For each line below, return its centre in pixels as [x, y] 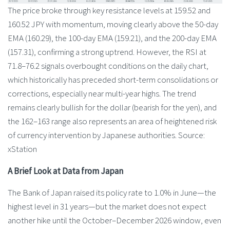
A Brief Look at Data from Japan [65, 171]
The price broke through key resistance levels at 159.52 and [109, 11]
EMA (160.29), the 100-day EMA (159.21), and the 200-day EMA [112, 38]
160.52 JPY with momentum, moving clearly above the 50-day [113, 24]
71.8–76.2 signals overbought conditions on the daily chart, [108, 66]
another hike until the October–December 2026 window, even [114, 220]
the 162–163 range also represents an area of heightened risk [112, 121]
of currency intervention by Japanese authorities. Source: [106, 135]
